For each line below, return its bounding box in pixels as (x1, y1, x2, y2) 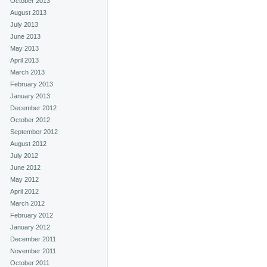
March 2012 (10, 200, 45, 207)
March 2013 (10, 69, 45, 76)
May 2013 (10, 45, 39, 52)
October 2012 (10, 116, 50, 123)
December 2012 (10, 104, 57, 111)
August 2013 (10, 9, 46, 16)
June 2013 (10, 33, 41, 40)
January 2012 (10, 223, 50, 231)
